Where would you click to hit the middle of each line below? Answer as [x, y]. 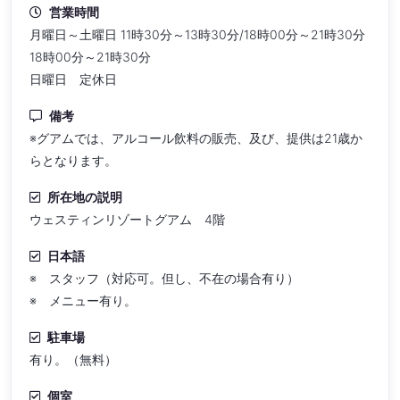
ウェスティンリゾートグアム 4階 [127, 219]
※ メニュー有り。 [83, 300]
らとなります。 [73, 160]
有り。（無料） [73, 359]
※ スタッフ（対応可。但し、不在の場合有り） [164, 278]
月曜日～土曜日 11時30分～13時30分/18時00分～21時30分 [197, 34]
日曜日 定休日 [73, 79]
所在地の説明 [85, 196]
